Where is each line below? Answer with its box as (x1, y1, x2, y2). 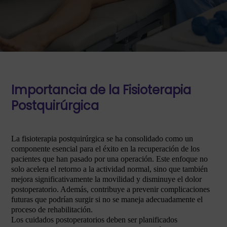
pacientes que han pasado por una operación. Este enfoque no (11, 155, 208, 163)
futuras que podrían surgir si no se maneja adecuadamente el (11, 195, 203, 204)
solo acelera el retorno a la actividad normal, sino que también (11, 165, 208, 173)
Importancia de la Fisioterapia (11, 82, 191, 98)
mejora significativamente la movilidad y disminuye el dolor (11, 175, 202, 183)
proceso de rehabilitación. (11, 205, 93, 214)
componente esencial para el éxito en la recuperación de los (11, 144, 200, 153)
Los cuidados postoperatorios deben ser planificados (11, 215, 177, 224)
